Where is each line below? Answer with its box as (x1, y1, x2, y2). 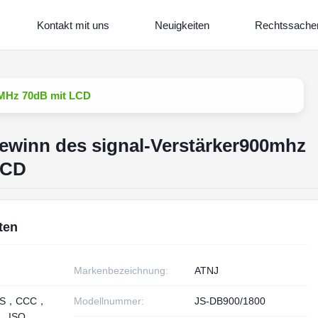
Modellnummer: (74, 295, 145, 307)
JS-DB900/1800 (194, 295, 266, 307)
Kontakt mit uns (36, 18, 109, 31)
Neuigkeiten (154, 18, 209, 31)
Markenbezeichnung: (74, 265, 169, 276)
